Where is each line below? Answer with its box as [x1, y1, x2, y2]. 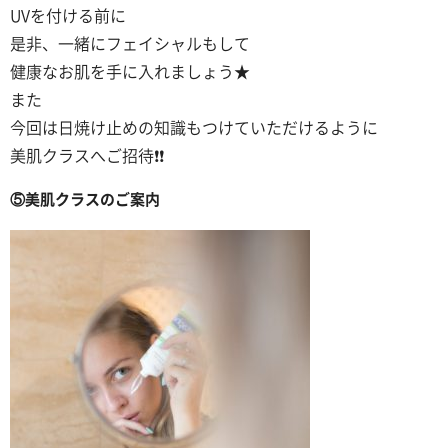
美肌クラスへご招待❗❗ [10, 148, 164, 164]
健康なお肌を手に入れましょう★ [10, 64, 250, 80]
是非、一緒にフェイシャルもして [10, 36, 250, 52]
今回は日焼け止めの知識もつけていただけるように [10, 120, 378, 136]
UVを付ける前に [10, 8, 126, 24]
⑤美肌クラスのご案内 [10, 192, 160, 207]
